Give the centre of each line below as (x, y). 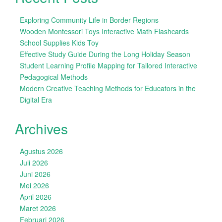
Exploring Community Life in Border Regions (89, 20)
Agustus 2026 (41, 151)
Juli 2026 (34, 163)
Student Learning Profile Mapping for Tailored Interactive (109, 65)
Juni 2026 (35, 174)
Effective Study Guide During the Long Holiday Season (105, 54)
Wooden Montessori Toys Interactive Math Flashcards (104, 31)
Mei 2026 (34, 185)
